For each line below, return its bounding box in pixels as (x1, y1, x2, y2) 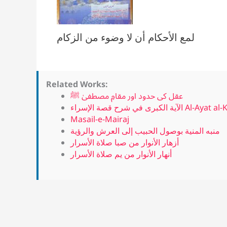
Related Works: (46, 79, 108, 90)
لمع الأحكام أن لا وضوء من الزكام (57, 30, 195, 45)
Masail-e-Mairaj (70, 113, 129, 125)
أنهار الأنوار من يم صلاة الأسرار (70, 148, 172, 160)
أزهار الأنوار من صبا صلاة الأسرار (70, 137, 179, 148)
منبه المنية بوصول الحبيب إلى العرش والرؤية (70, 125, 220, 137)
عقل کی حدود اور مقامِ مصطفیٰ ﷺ (70, 90, 183, 102)
